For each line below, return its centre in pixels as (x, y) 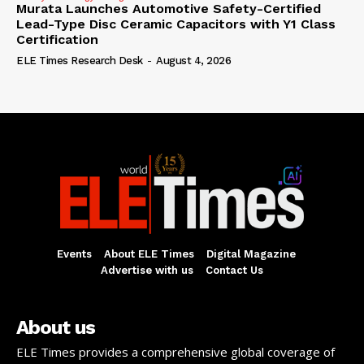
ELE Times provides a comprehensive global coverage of (175, 352)
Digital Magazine (251, 254)
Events (74, 254)
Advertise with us (147, 271)
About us (56, 328)
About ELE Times (149, 254)
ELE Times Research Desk (80, 61)
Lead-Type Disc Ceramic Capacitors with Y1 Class (176, 24)
